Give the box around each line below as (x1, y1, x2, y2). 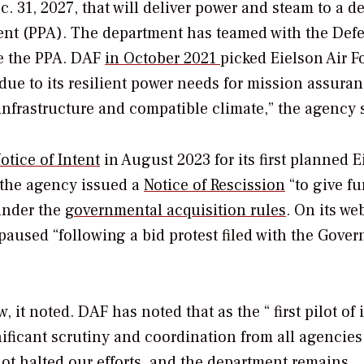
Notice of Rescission (144, 174, 285, 196)
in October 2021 (105, 47, 220, 69)
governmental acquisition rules (65, 199, 286, 221)
